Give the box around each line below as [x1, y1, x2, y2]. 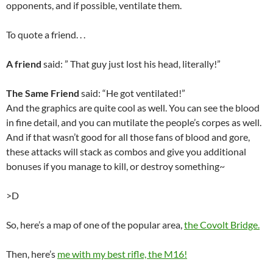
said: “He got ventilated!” [79, 87, 185, 99]
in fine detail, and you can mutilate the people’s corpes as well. [6, 116, 261, 128]
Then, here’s [6, 248, 57, 260]
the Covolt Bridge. [184, 219, 260, 230]
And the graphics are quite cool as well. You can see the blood [6, 102, 260, 113]
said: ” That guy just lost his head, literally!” [41, 58, 221, 69]
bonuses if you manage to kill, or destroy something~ [6, 160, 225, 172]
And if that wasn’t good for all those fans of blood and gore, [6, 131, 250, 143]
